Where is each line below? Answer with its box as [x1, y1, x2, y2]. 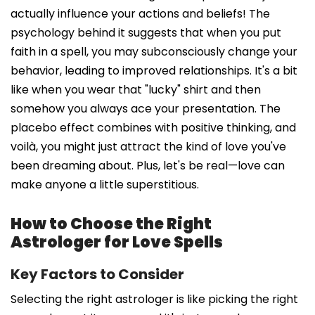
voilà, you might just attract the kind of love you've [11, 138, 286, 155]
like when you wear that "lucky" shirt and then [11, 81, 261, 98]
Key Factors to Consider [11, 264, 184, 284]
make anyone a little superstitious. [11, 176, 199, 193]
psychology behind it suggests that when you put [11, 24, 281, 41]
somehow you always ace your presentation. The [11, 100, 281, 117]
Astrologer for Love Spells [11, 231, 223, 253]
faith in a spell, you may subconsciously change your [11, 43, 297, 60]
